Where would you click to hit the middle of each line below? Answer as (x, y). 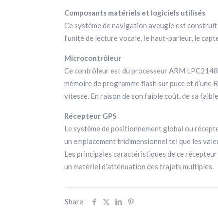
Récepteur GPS (91, 116)
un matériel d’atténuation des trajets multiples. (139, 166)
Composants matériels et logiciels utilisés (135, 13)
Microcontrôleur (93, 58)
